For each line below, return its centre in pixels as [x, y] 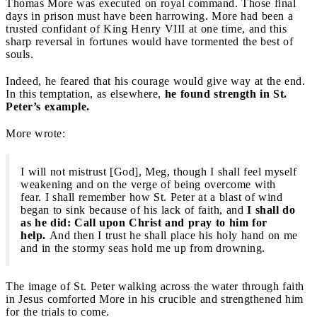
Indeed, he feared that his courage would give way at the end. [155, 81]
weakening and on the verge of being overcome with [148, 184]
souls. [19, 54]
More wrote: [35, 133]
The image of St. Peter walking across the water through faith [155, 286]
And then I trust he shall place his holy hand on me [172, 235]
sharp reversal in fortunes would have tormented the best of [149, 41]
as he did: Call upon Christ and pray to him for [144, 222]
